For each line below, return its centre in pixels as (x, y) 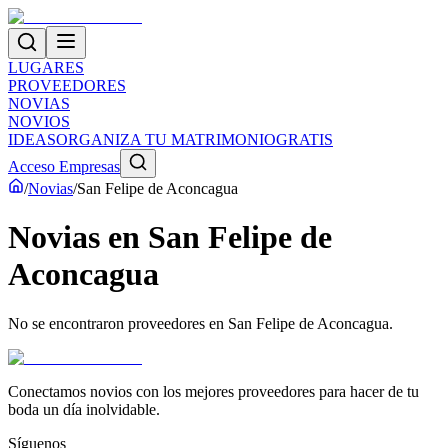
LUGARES (46, 67)
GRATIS (304, 139)
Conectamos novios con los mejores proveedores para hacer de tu (213, 391)
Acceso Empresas (64, 166)
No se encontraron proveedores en (118, 323)
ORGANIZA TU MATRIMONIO (166, 139)
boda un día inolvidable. (84, 409)
